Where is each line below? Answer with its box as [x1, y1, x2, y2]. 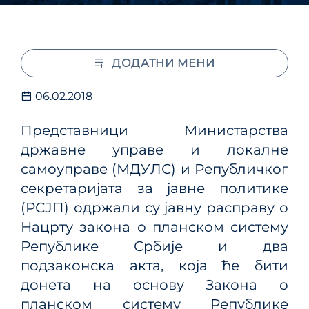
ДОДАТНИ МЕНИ [111, 57, 215, 70]
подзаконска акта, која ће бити [21, 257, 288, 274]
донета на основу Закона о [21, 277, 288, 293]
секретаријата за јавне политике [21, 180, 288, 197]
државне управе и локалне [21, 141, 288, 158]
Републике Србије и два [21, 238, 288, 255]
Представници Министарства [21, 122, 288, 139]
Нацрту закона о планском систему [21, 219, 288, 235]
